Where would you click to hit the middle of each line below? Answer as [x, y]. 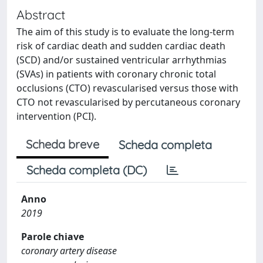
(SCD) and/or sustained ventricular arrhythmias [122, 60]
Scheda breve [63, 144]
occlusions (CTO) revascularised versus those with [127, 88]
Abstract [41, 14]
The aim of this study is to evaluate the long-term [125, 32]
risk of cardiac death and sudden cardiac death [121, 46]
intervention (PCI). [56, 116]
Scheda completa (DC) [87, 170]
